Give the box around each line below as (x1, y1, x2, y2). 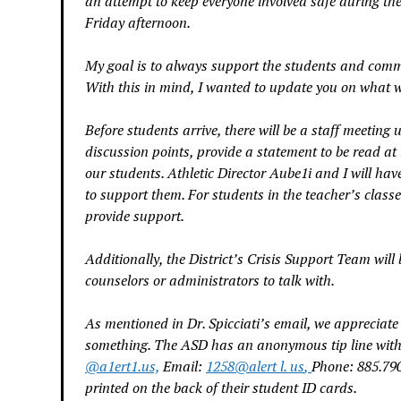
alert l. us (249, 356, 305, 377)
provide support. (85, 206, 185, 226)
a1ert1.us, (99, 356, 160, 377)
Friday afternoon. (85, 13, 192, 33)
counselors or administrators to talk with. (85, 270, 336, 291)
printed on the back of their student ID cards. (85, 378, 358, 398)
